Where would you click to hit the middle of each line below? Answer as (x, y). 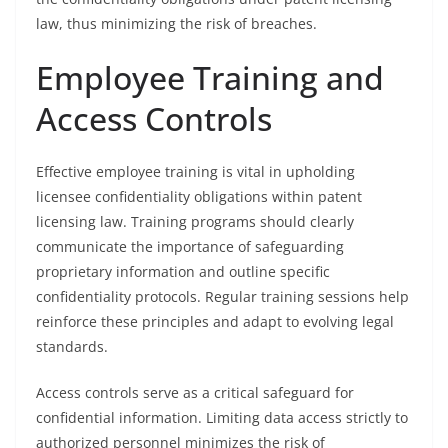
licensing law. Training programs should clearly (195, 221)
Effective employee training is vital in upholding (195, 171)
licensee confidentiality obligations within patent (199, 196)
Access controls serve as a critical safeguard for (195, 392)
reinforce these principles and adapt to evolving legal (215, 321)
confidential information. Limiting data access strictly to (222, 417)
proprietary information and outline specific (183, 271)
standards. (72, 346)
